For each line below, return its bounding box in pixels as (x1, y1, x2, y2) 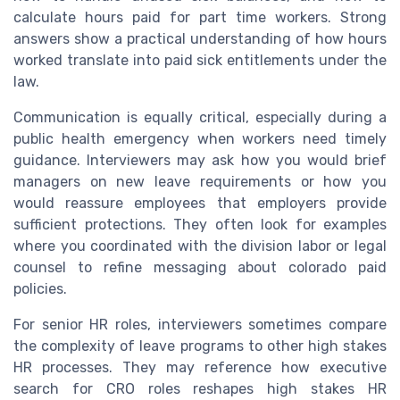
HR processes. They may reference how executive (13, 358, 387, 376)
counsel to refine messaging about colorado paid (13, 258, 387, 276)
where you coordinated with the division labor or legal (13, 237, 387, 254)
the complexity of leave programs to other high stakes (13, 337, 387, 354)
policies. (13, 279, 67, 297)
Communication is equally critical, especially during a (13, 108, 387, 126)
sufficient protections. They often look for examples (13, 215, 387, 233)
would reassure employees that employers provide (13, 194, 387, 212)
